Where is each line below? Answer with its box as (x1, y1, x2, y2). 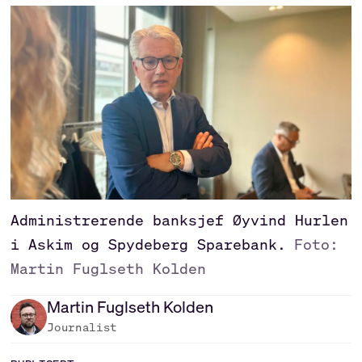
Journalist (47, 320, 118, 335)
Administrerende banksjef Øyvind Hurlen (11, 210, 349, 230)
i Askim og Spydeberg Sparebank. (11, 234, 287, 255)
